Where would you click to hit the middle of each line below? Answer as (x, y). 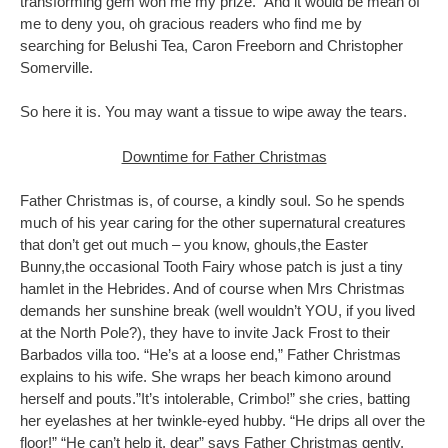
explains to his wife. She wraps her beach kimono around (205, 376)
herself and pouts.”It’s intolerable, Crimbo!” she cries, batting (215, 398)
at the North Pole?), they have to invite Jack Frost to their (205, 332)
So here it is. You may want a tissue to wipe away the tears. (213, 111)
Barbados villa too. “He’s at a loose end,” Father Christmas (210, 354)
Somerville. (56, 67)
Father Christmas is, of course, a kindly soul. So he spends (212, 200)
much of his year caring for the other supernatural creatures (213, 222)
